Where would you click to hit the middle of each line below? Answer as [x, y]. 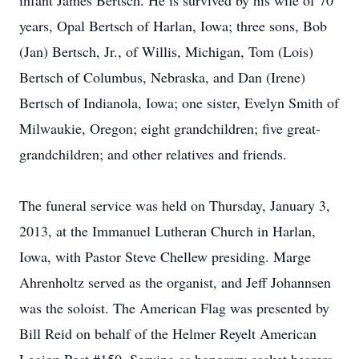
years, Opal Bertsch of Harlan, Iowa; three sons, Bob [173, 26]
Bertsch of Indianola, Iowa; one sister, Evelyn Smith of [179, 103]
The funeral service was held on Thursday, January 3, [175, 205]
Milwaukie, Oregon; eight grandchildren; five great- [170, 128]
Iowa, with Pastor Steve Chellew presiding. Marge [165, 256]
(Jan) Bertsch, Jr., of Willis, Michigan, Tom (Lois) [166, 51]
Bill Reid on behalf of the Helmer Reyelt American [168, 333]
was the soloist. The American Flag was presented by [174, 308]
